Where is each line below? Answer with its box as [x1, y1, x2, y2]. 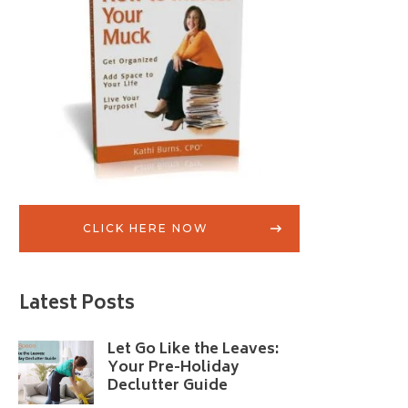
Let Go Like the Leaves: [107, 336, 279, 362]
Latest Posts [19, 288, 135, 321]
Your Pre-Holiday [107, 354, 239, 381]
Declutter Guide [107, 372, 228, 399]
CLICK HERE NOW [82, 220, 209, 235]
